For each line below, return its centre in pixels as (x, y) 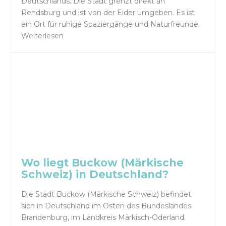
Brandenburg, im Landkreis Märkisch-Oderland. (104, 218)
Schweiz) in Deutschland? (95, 175)
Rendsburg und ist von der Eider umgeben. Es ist (108, 12)
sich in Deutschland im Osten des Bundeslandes (106, 206)
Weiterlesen (43, 36)
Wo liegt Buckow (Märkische (103, 163)
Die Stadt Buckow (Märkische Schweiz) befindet (106, 194)
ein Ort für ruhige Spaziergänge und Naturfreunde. (111, 24)
